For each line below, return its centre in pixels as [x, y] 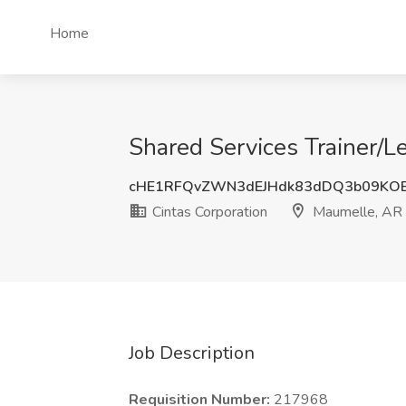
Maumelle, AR [356, 212]
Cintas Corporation [208, 212]
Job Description [192, 353]
